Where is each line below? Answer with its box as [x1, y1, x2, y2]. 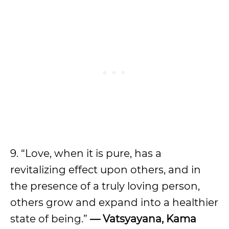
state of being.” [10, 213, 90, 225]
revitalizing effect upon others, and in [10, 164, 201, 176]
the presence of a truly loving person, [10, 180, 200, 192]
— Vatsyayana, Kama [90, 213, 196, 225]
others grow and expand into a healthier [10, 196, 218, 209]
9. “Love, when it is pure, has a [10, 147, 162, 159]
